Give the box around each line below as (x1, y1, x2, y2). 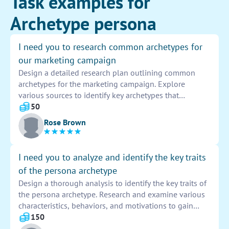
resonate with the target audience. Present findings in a (18, 101, 210, 112)
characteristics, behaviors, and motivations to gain (18, 200, 193, 211)
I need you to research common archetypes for (18, 41, 202, 53)
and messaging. (18, 124, 73, 134)
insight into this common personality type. (18, 212, 165, 222)
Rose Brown (44, 117, 86, 127)
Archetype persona (10, 11, 156, 36)
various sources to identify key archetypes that (18, 90, 179, 101)
